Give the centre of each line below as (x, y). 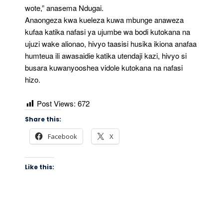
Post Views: (56, 103)
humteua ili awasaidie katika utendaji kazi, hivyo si (106, 55)
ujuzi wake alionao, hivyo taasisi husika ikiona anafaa (111, 43)
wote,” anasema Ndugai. (64, 7)
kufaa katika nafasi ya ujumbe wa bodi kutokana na (108, 31)
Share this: (43, 119)
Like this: (40, 167)
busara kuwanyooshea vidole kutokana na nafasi (104, 67)
